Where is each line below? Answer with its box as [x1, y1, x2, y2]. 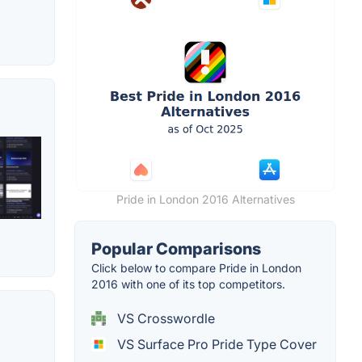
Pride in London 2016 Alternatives [116, 192, 295, 206]
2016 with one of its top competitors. [91, 276, 285, 291]
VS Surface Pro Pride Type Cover [114, 335, 317, 352]
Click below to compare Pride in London [91, 260, 301, 275]
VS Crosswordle [114, 309, 215, 326]
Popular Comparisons [91, 238, 261, 259]
